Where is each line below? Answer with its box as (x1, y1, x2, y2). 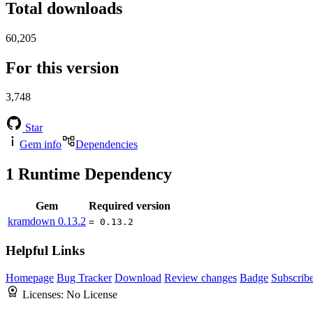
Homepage (6, 271, 54, 284)
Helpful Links (6, 242, 85, 258)
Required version (89, 200, 170, 212)
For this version (6, 58, 119, 77)
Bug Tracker (57, 271, 112, 284)
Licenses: (22, 288, 66, 300)
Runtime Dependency (14, 165, 172, 184)
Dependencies (75, 138, 138, 151)
